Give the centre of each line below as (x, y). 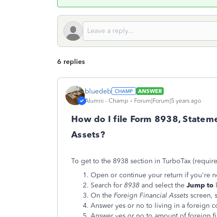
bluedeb (98, 91)
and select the (163, 185)
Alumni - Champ (107, 101)
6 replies (71, 62)
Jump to (200, 185)
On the (101, 195)
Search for (106, 185)
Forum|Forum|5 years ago (168, 101)
